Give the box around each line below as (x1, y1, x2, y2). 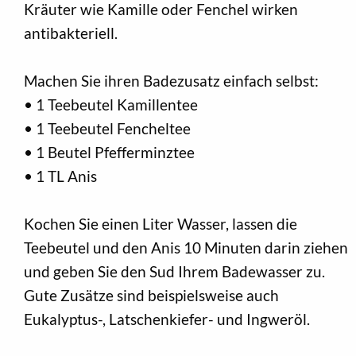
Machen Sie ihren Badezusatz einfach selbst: (24, 71, 319, 90)
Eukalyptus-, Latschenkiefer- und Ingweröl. (24, 309, 310, 328)
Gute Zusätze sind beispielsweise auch (24, 285, 279, 304)
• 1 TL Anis (24, 166, 97, 185)
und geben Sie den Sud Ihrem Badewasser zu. (24, 261, 325, 281)
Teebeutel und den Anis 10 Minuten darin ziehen (24, 238, 348, 257)
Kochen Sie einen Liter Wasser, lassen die (24, 214, 297, 233)
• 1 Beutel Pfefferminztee (24, 142, 195, 161)
